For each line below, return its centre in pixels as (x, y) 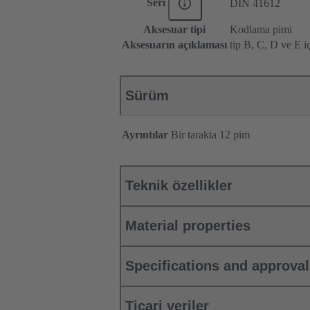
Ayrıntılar (145, 135)
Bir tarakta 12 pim (210, 135)
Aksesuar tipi (174, 30)
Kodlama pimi (261, 30)
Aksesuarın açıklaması (174, 45)
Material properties (188, 226)
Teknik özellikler (179, 186)
